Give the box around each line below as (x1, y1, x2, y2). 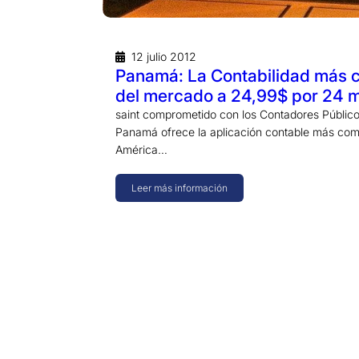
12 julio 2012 (131, 49, 196, 63)
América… (115, 142, 167, 156)
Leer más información (131, 181, 228, 194)
